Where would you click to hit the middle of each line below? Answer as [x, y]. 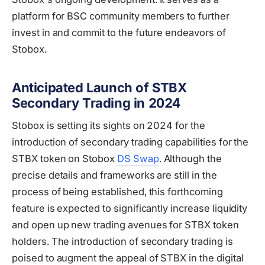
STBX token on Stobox [64, 158]
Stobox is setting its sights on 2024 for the [109, 125]
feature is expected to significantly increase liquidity [130, 208]
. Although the [190, 158]
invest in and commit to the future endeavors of [119, 33]
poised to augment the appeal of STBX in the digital [128, 258]
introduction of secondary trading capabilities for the [130, 142]
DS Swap [138, 158]
